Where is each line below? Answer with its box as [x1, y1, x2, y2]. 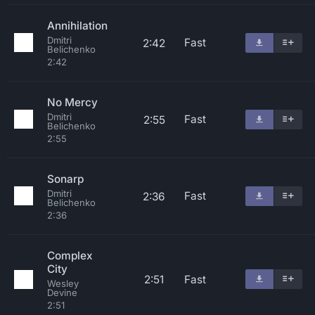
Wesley [47, 278, 79, 289]
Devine [47, 287, 77, 298]
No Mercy [47, 96, 98, 109]
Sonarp [47, 172, 84, 186]
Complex [47, 249, 93, 262]
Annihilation [47, 19, 108, 32]
